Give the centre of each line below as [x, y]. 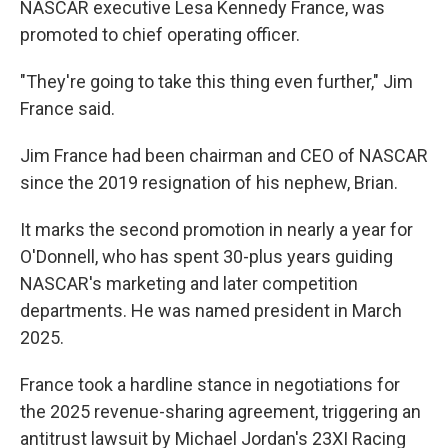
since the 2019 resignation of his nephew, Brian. [209, 182]
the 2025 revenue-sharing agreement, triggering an [220, 411]
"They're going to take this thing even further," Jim [216, 81]
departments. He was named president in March [211, 310]
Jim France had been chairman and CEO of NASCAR [224, 155]
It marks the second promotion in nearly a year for [216, 229]
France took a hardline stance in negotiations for [210, 384]
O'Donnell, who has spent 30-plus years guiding [206, 256]
